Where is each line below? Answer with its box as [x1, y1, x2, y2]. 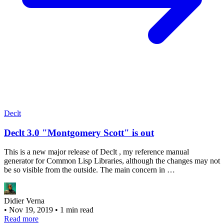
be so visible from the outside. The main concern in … [4, 165, 175, 174]
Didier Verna [4, 196, 44, 205]
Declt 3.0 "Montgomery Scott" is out [4, 127, 154, 138]
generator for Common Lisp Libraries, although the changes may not [4, 156, 220, 165]
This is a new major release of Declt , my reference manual [4, 147, 189, 156]
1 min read [60, 205, 93, 214]
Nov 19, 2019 [9, 205, 55, 214]
